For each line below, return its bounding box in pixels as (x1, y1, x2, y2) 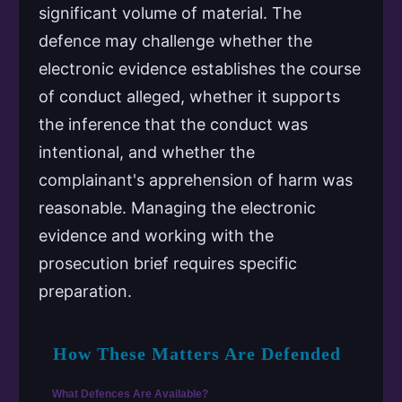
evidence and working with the (39, 225, 274, 245)
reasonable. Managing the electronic (39, 197, 316, 217)
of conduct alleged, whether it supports (39, 86, 340, 106)
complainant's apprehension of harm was (39, 170, 353, 189)
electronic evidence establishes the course (39, 58, 361, 78)
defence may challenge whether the (39, 31, 312, 50)
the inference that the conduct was (39, 114, 308, 134)
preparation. (39, 281, 132, 301)
